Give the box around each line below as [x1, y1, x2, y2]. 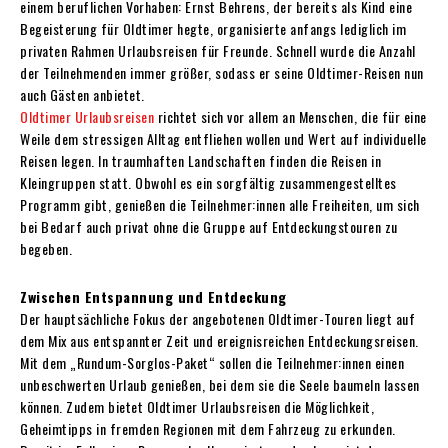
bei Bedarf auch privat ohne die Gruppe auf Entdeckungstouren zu [20, 215, 398, 237]
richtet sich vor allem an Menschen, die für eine [154, 105, 427, 127]
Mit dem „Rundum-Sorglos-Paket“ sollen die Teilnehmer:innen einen [20, 351, 404, 373]
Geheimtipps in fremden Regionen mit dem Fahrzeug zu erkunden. [20, 417, 396, 439]
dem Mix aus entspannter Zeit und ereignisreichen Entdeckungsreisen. [20, 329, 419, 351]
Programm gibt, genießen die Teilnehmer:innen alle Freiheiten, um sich [20, 193, 420, 215]
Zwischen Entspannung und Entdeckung [20, 285, 287, 307]
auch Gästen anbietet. [20, 83, 145, 105]
